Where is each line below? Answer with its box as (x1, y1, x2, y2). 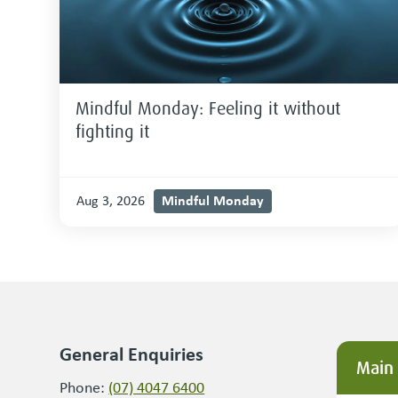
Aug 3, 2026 (76, 191, 146, 211)
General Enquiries (60, 340, 204, 368)
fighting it (76, 120, 150, 144)
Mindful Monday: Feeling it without (76, 97, 341, 121)
